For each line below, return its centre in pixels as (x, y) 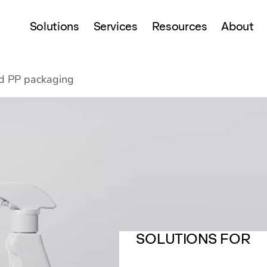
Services (115, 26)
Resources (179, 26)
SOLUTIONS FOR (193, 239)
